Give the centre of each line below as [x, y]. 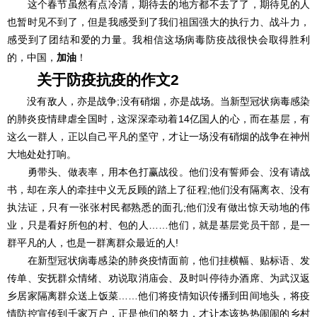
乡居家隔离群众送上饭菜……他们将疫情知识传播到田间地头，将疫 [158, 296]
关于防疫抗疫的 [74, 80]
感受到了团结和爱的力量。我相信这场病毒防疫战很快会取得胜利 [158, 40]
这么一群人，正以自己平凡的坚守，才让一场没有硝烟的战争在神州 [158, 137]
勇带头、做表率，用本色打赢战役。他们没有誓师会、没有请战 [158, 172]
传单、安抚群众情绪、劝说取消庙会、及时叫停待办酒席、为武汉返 [158, 278]
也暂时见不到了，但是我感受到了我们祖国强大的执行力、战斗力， [158, 22]
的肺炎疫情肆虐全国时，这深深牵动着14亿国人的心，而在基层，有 [158, 119]
